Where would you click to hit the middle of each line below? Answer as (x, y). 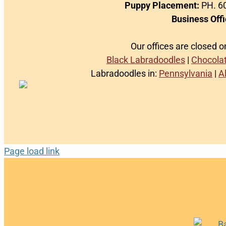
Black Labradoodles (146, 60)
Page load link (32, 151)
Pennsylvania (186, 73)
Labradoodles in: (125, 73)
